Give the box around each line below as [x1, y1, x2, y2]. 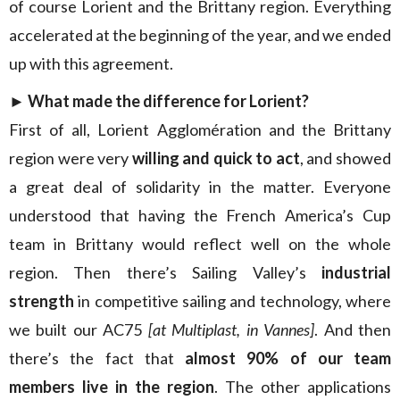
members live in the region [9, 377, 214, 396]
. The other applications [214, 377, 391, 396]
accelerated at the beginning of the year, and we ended [9, 25, 391, 45]
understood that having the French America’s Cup [9, 205, 391, 225]
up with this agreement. [9, 54, 173, 73]
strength [9, 291, 79, 311]
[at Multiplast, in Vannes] [147, 320, 315, 339]
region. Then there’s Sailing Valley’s [9, 262, 321, 282]
